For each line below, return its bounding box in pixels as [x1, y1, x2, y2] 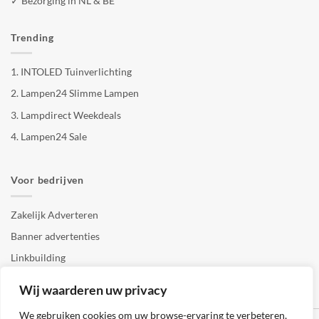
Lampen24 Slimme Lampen [21, 87, 139, 100]
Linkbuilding [11, 251, 66, 264]
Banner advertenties [11, 230, 100, 243]
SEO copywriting [11, 273, 85, 286]
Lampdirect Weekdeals [21, 108, 121, 121]
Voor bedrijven [11, 174, 84, 187]
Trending [11, 31, 54, 43]
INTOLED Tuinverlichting [21, 66, 132, 78]
